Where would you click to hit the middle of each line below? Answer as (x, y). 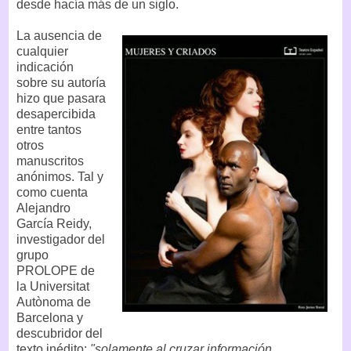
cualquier (42, 51)
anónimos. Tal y (60, 176)
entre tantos (49, 129)
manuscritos (50, 161)
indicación (45, 67)
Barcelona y (50, 317)
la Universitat (53, 286)
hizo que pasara (61, 98)
